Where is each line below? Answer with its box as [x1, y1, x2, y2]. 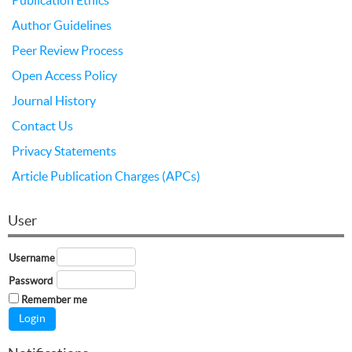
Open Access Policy [12, 68, 117, 82]
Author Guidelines [12, 17, 112, 32]
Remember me [21, 293, 87, 306]
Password [9, 274, 53, 287]
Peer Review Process [12, 42, 123, 57]
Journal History [12, 93, 96, 108]
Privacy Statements [12, 143, 116, 158]
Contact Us [12, 118, 73, 133]
